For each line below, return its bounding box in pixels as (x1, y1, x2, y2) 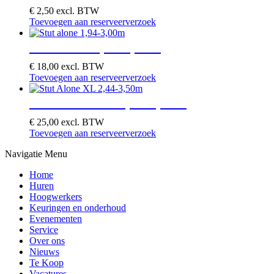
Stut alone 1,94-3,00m (29, 38, 161, 54)
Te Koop (29, 257, 64, 268)
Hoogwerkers (29, 191, 82, 202)
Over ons (29, 235, 65, 246)
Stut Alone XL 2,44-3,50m (29, 94, 187, 110)
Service (29, 224, 58, 235)
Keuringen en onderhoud (29, 202, 126, 213)
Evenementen (29, 213, 82, 224)
